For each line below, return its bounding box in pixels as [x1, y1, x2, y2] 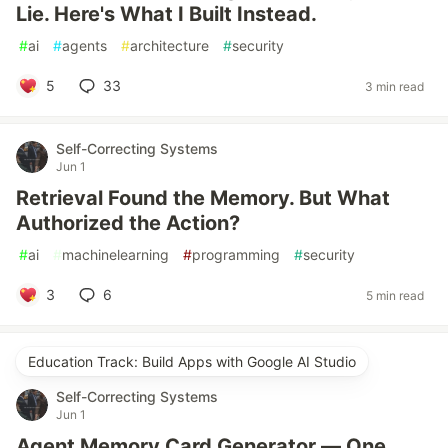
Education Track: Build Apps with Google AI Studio [28, 353, 356, 370]
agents [62, 37, 107, 54]
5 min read [366, 287, 424, 303]
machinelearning [62, 246, 169, 263]
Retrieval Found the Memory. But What [16, 186, 390, 210]
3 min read [365, 78, 424, 94]
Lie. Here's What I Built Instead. [16, 2, 317, 26]
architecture [130, 37, 209, 54]
